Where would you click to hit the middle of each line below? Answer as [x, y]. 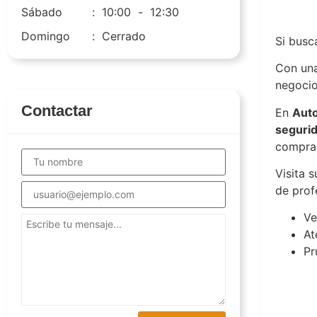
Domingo [46, 36]
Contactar [57, 111]
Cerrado [124, 36]
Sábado [42, 12]
